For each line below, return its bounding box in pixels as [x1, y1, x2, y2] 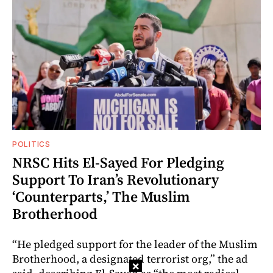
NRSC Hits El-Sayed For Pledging [12, 152, 224, 173]
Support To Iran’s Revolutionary [12, 169, 219, 190]
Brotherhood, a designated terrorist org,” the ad [12, 251, 248, 267]
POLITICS [12, 140, 51, 149]
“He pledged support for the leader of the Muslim [12, 236, 258, 252]
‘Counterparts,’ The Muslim [12, 186, 190, 207]
